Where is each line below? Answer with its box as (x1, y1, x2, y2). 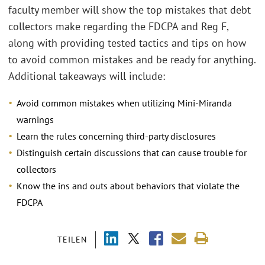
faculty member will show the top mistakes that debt (8, 2, 251, 17)
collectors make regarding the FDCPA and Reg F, (8, 19, 228, 33)
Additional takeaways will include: (8, 69, 165, 83)
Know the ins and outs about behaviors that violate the (17, 180, 240, 192)
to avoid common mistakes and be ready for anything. (8, 52, 256, 66)
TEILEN (57, 234, 87, 245)
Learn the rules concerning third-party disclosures (17, 130, 216, 142)
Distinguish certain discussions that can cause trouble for (17, 147, 247, 159)
